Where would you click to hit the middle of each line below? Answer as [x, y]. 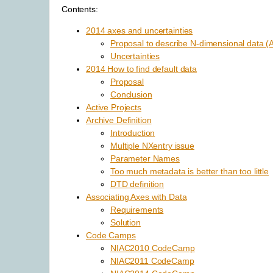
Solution [126, 222]
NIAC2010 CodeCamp [153, 248]
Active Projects [114, 107]
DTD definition [137, 184]
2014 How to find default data [141, 69]
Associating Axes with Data [136, 197]
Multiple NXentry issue [152, 145]
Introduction [133, 133]
